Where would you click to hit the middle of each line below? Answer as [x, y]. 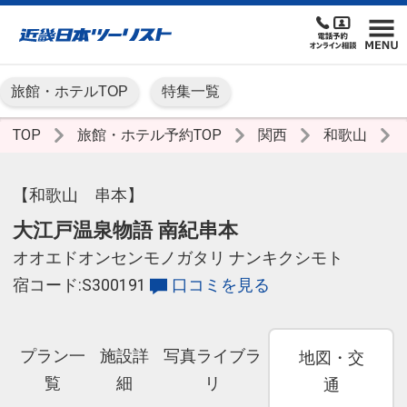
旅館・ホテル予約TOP [151, 135]
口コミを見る [220, 286]
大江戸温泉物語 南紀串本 [125, 230]
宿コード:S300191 [79, 286]
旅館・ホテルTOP [69, 92]
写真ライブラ [212, 357]
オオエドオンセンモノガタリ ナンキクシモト [178, 258]
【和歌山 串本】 [78, 196]
